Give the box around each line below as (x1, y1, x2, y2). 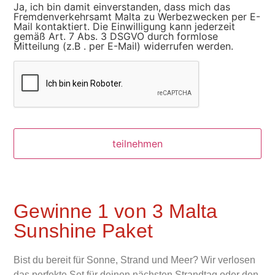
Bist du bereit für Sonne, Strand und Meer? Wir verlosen (14, 255, 256, 266)
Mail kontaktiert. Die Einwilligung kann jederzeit (14, 20, 236, 33)
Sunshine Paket (14, 220, 153, 242)
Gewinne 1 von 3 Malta (14, 200, 218, 223)
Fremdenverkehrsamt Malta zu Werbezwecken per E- (14, 10, 261, 23)
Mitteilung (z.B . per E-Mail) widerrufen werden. (14, 40, 234, 53)
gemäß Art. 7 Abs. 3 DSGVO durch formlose (14, 30, 219, 43)
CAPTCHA (14, 61, 63, 74)
